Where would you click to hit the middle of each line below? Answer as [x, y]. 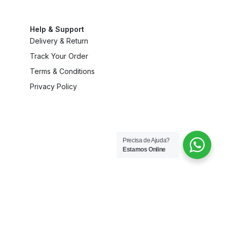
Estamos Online [144, 149]
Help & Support [57, 29]
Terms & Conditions [63, 71]
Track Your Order [59, 56]
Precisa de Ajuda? [146, 140]
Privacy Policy [54, 86]
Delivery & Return [59, 41]
